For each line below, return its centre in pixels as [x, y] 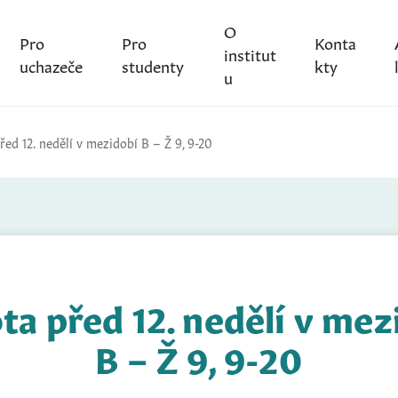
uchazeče [51, 64]
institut [250, 53]
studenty [153, 64]
